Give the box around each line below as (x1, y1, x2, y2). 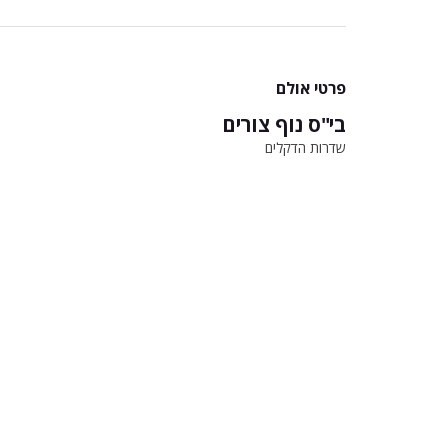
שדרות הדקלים (265, 138, 346, 157)
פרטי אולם (276, 77, 346, 99)
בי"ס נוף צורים (221, 111, 346, 138)
